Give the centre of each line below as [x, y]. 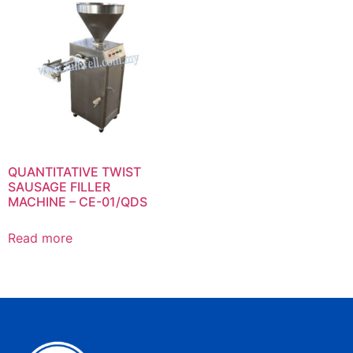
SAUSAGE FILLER [59, 186]
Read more [40, 238]
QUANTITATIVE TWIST [74, 171]
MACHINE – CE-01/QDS [78, 201]
